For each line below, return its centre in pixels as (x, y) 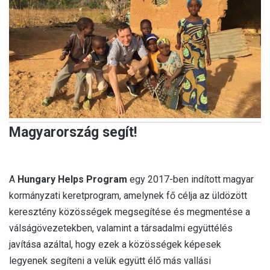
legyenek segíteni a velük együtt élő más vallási (110, 261)
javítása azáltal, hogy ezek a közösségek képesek (115, 244)
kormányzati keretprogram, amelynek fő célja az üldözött (128, 196)
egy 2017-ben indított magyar (190, 179)
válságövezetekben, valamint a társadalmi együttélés (121, 228)
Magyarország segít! (73, 132)
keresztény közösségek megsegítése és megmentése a (130, 212)
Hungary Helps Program (72, 179)
